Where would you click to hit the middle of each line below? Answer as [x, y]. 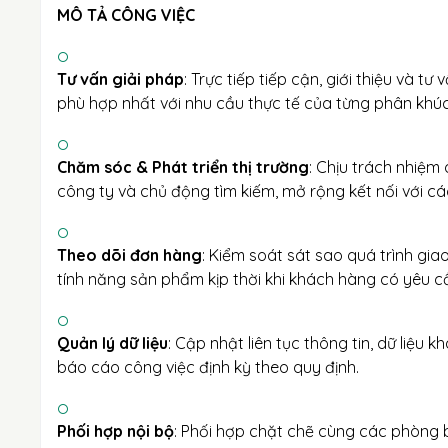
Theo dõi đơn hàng [129, 255]
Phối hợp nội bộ [115, 431]
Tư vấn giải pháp [120, 79]
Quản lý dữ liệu [112, 343]
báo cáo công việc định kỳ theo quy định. [208, 367]
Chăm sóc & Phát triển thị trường [183, 167]
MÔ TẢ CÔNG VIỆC [126, 15]
